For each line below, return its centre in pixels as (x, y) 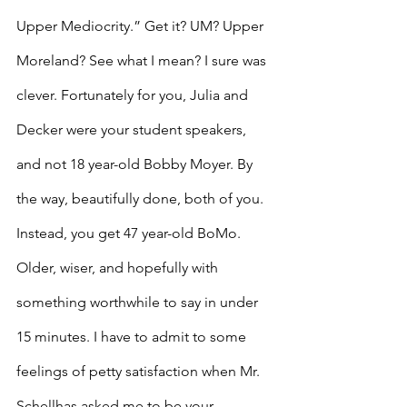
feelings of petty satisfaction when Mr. (140, 371)
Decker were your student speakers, (133, 129)
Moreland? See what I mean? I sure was (143, 60)
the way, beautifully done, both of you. (142, 199)
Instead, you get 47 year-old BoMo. (130, 233)
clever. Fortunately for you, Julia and (134, 95)
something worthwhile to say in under (139, 302)
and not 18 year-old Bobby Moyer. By (136, 164)
